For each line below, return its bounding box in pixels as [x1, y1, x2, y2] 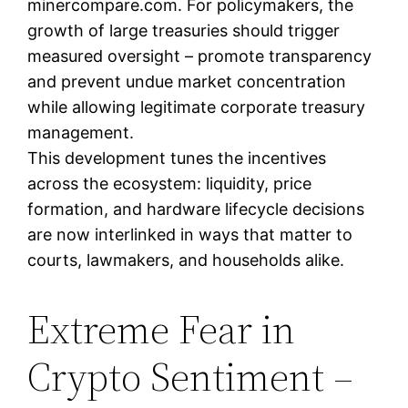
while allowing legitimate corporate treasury [27, 97, 366, 117]
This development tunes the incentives [27, 148, 327, 168]
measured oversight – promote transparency [27, 46, 372, 66]
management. [27, 122, 135, 142]
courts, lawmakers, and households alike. [27, 250, 345, 270]
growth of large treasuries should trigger [27, 20, 341, 40]
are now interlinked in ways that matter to [27, 224, 353, 244]
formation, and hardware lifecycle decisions [27, 199, 365, 219]
